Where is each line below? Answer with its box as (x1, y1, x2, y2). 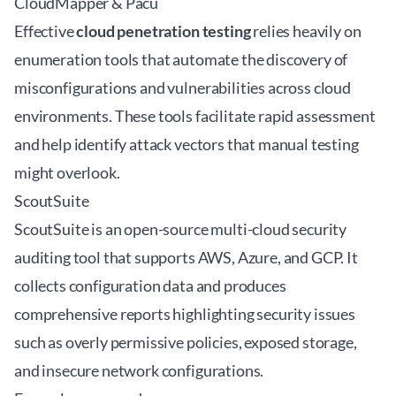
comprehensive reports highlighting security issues (14, 304, 355, 324)
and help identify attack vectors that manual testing (14, 134, 359, 154)
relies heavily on (250, 21, 362, 41)
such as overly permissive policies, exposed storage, (14, 332, 357, 352)
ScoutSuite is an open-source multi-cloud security (14, 219, 347, 239)
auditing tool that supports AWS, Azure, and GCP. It (14, 247, 358, 267)
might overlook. (14, 163, 120, 182)
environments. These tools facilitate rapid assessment (14, 106, 376, 126)
